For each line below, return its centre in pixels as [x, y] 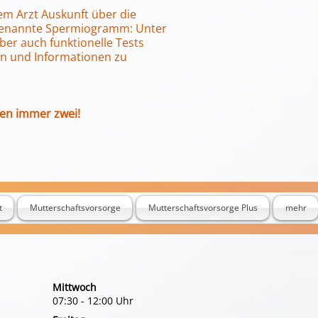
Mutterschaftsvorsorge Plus [203, 208]
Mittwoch [75, 287]
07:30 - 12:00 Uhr [93, 301]
